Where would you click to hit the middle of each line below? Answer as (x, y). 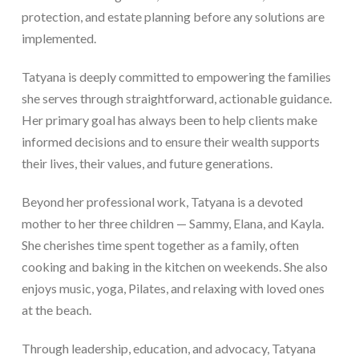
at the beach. (56, 310)
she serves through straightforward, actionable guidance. (176, 99)
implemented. (58, 38)
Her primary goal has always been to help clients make (169, 120)
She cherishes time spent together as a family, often (160, 245)
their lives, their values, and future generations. (147, 163)
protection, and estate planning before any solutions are (173, 17)
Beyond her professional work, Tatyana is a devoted (162, 202)
